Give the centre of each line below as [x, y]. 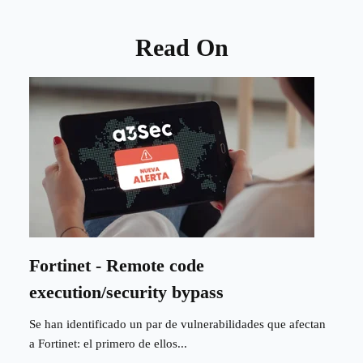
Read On [181, 47]
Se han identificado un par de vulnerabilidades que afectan [177, 324]
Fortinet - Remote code [117, 265]
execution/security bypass [126, 292]
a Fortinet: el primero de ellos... [108, 343]
